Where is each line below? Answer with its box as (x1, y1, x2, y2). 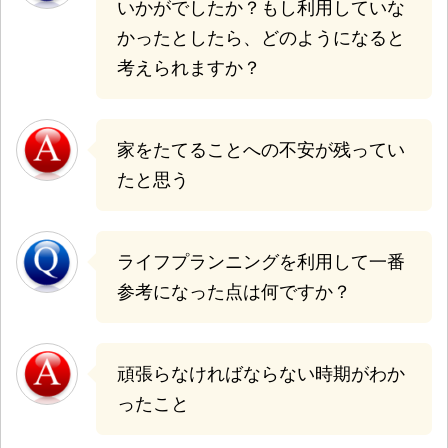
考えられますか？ (117, 57, 261, 79)
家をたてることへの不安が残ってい (117, 139, 405, 161)
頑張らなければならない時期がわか (117, 363, 405, 385)
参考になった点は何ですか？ (117, 281, 351, 303)
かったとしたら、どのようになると (117, 27, 405, 49)
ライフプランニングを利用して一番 (117, 251, 405, 273)
